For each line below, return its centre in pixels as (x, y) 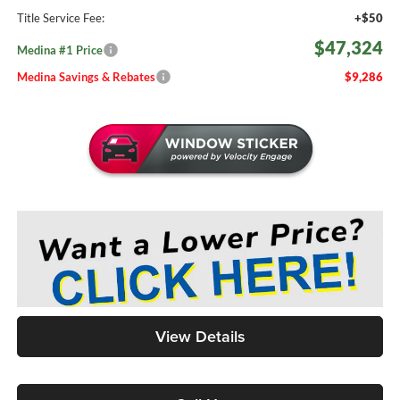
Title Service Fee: (60, 17)
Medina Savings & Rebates (86, 76)
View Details (200, 337)
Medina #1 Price (59, 50)
